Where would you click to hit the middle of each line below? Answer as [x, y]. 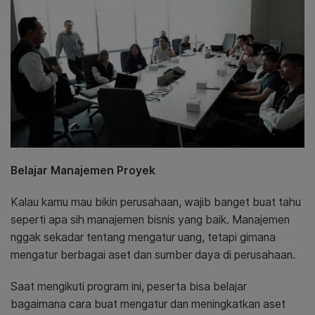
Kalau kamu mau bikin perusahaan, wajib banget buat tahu [156, 202]
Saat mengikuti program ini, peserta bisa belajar [129, 286]
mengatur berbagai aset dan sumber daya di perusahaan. [153, 255]
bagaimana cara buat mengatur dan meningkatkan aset [148, 304]
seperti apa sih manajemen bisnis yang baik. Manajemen [150, 219]
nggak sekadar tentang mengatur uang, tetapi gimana [143, 237]
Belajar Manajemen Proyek [83, 170]
